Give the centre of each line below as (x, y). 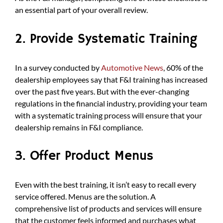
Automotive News (132, 67)
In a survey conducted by (58, 67)
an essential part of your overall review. (81, 10)
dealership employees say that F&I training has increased (111, 79)
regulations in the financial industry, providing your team (111, 103)
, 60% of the (183, 67)
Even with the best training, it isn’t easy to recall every (106, 185)
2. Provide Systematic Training (106, 39)
